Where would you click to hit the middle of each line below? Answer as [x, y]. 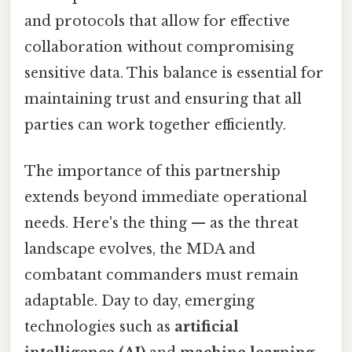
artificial [207, 327]
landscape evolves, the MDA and [140, 249]
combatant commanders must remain [161, 275]
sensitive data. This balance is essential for [174, 73]
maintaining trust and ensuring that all [163, 99]
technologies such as [99, 327]
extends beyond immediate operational [166, 198]
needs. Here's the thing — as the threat [161, 224]
